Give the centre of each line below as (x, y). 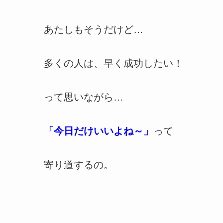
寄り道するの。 (79, 165)
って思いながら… (84, 97)
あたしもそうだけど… (94, 29)
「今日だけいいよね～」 (99, 131)
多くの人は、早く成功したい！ (113, 63)
